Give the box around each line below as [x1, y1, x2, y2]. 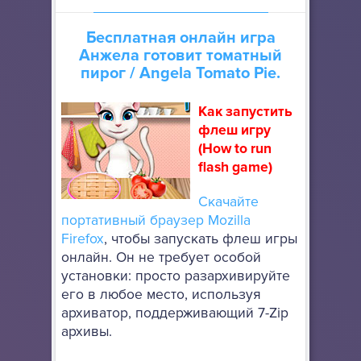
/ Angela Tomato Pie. [126, 64, 280, 84]
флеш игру [198, 122, 271, 139]
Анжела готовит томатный [79, 46, 282, 66]
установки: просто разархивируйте [61, 268, 290, 285]
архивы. [61, 323, 112, 341]
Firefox [61, 230, 104, 248]
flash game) [198, 159, 272, 176]
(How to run [198, 140, 272, 158]
